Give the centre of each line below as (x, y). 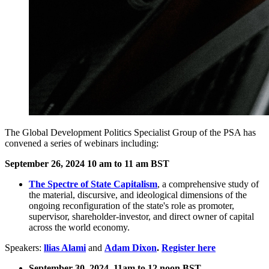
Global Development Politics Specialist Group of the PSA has (139, 132)
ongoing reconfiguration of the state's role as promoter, (131, 205)
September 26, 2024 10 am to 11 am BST (87, 163)
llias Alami (65, 247)
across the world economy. (79, 227)
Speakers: (23, 247)
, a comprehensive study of (208, 184)
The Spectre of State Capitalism (93, 184)
